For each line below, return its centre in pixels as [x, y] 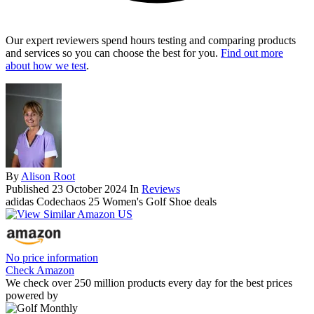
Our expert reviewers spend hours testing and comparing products [151, 41]
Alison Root [48, 177]
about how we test [46, 66]
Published [29, 189]
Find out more [252, 53]
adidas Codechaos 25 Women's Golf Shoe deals [111, 202]
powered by [32, 296]
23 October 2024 [89, 189]
